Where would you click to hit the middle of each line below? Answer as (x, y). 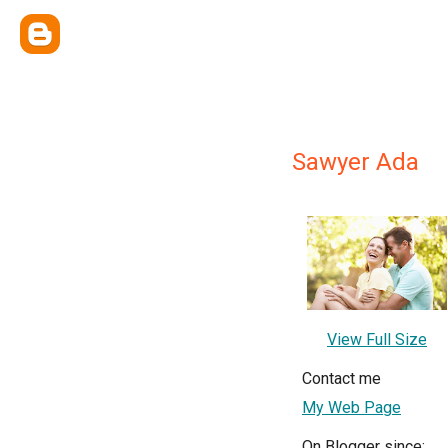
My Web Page (351, 407)
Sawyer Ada (355, 162)
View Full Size (377, 339)
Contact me (341, 378)
